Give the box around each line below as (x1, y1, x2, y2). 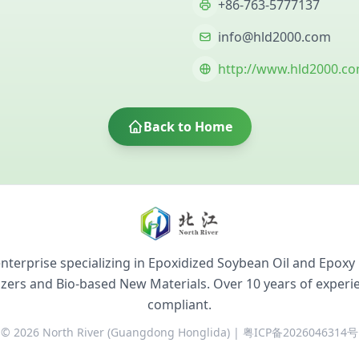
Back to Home (143, 118, 232, 135)
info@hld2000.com (218, 28, 331, 46)
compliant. (147, 296, 212, 313)
